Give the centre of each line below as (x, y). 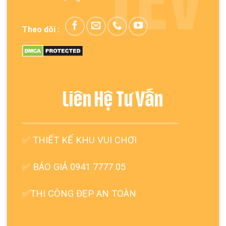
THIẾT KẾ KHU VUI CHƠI (83, 140)
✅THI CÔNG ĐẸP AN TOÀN (79, 194)
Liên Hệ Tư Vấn (113, 101)
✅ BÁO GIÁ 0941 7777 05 (74, 167)
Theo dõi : (41, 29)
